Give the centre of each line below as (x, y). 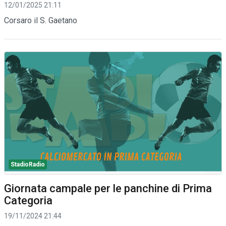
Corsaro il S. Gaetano (41, 20)
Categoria (28, 200)
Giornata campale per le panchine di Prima (108, 188)
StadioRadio (28, 164)
